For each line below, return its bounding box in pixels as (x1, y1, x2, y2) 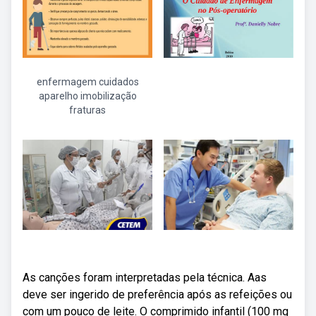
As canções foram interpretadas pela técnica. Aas (23, 271, 267, 284)
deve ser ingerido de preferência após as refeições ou (23, 288, 292, 301)
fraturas (69, 104, 106, 116)
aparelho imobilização (38, 90, 137, 102)
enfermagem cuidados (36, 76, 139, 87)
